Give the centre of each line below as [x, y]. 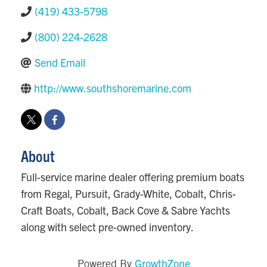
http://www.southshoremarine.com [113, 88]
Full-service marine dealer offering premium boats [133, 177]
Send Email [60, 63]
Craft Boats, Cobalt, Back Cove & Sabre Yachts [125, 210]
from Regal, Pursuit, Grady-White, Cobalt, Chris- [128, 194]
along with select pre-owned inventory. [107, 227]
